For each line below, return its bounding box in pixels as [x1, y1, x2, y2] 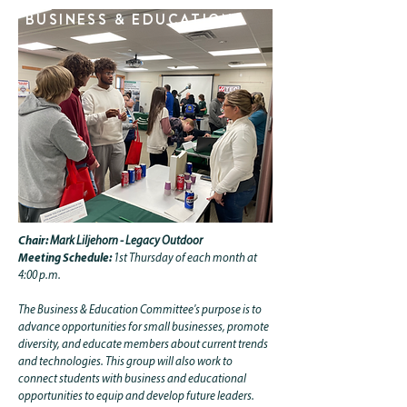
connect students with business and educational [18, 373, 246, 385]
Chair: [18, 235, 48, 247]
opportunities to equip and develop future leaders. [18, 391, 254, 402]
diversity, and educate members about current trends [18, 339, 268, 351]
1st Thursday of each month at [114, 253, 257, 264]
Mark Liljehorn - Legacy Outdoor [48, 235, 203, 247]
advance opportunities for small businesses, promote [18, 322, 269, 333]
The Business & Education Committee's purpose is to [18, 304, 262, 316]
